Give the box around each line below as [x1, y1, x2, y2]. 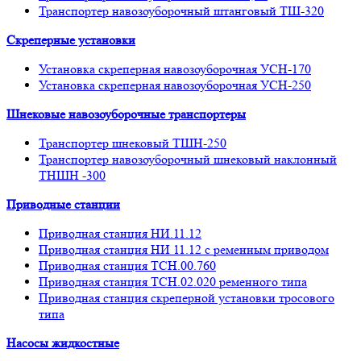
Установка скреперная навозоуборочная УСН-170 [39, 61, 311, 77]
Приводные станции [6, 197, 120, 213]
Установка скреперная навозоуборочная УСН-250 [39, 77, 311, 93]
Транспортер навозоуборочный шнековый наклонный [39, 151, 337, 168]
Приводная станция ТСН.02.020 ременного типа [39, 274, 307, 290]
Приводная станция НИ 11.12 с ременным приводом [39, 242, 329, 258]
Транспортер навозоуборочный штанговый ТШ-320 [39, 3, 324, 19]
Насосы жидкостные [6, 335, 119, 351]
